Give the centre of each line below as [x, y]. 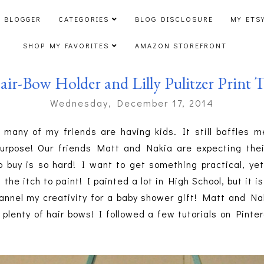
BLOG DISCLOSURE [174, 19]
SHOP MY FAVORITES [66, 45]
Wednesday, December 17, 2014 [132, 103]
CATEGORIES [83, 19]
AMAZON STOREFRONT [181, 45]
